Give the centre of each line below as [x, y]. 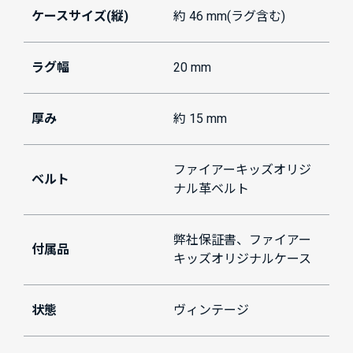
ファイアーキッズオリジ [242, 170]
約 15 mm [200, 119]
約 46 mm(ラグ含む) [229, 17]
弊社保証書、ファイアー [242, 240]
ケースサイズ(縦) [80, 17]
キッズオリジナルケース [242, 259]
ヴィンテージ [211, 310]
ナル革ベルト [211, 189]
